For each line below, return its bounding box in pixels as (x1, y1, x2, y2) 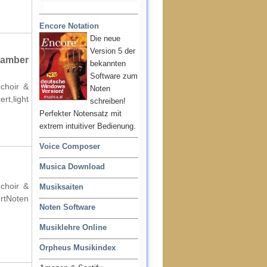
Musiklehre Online (39, 223, 107, 232)
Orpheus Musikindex (39, 243, 116, 252)
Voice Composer (39, 142, 100, 151)
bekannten (90, 59, 126, 68)
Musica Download (39, 162, 105, 171)
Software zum (90, 72, 138, 80)
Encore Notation (39, 21, 99, 30)
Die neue (90, 34, 120, 43)
